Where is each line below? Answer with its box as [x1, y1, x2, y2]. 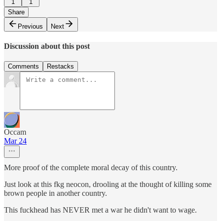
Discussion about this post [4, 41, 90, 50]
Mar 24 [4, 137, 27, 146]
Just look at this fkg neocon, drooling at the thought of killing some [4, 180, 212, 189]
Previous [18, 22, 43, 30]
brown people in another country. [4, 189, 107, 198]
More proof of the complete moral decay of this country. [4, 163, 178, 172]
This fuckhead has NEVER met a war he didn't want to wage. [4, 206, 197, 215]
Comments [8, 63, 39, 71]
